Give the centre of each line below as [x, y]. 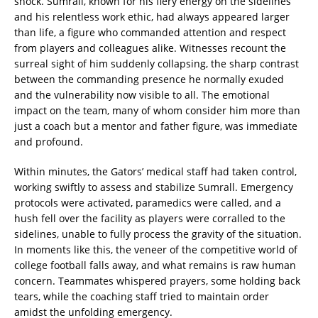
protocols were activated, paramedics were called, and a [148, 203]
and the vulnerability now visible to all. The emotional [142, 95]
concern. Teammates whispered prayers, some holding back [157, 281]
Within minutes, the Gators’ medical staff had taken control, [155, 172]
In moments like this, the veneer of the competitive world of [156, 250]
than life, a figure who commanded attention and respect [150, 33]
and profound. [49, 142]
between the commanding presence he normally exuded [149, 79]
